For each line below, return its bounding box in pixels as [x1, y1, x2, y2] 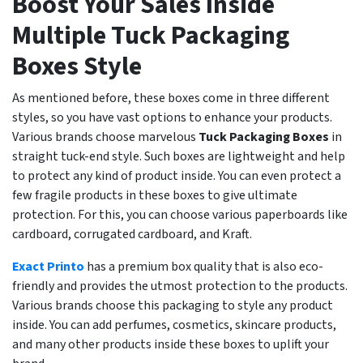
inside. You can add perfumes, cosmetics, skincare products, [12, 316, 336, 335]
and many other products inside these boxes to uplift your [12, 335, 329, 354]
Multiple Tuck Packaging [12, 17, 289, 55]
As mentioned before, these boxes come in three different [12, 89, 330, 108]
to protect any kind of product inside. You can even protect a [12, 167, 341, 186]
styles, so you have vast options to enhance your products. [12, 109, 332, 127]
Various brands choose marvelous [12, 128, 199, 147]
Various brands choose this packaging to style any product [12, 297, 333, 315]
